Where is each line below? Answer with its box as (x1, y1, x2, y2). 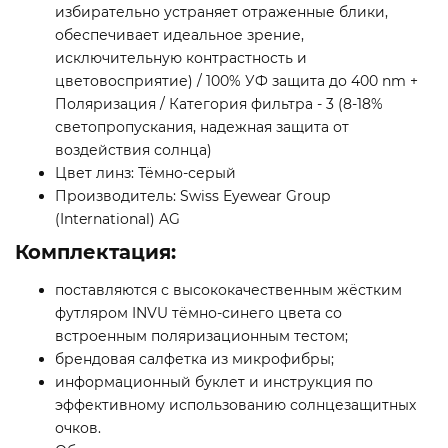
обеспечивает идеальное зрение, (55, 26, 304, 45)
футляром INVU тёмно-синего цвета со (55, 304, 342, 323)
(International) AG (55, 210, 180, 229)
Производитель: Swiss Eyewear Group (55, 187, 330, 206)
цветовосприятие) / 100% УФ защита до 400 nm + (55, 72, 418, 91)
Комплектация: (15, 240, 176, 265)
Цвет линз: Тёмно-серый (55, 164, 236, 183)
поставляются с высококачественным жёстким (55, 281, 402, 300)
